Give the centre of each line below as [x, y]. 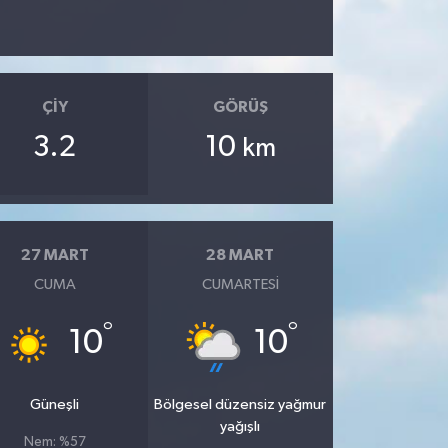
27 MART [54, 255]
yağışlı [240, 426]
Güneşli [55, 404]
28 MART [240, 255]
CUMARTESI [240, 284]
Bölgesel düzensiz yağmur [240, 404]
